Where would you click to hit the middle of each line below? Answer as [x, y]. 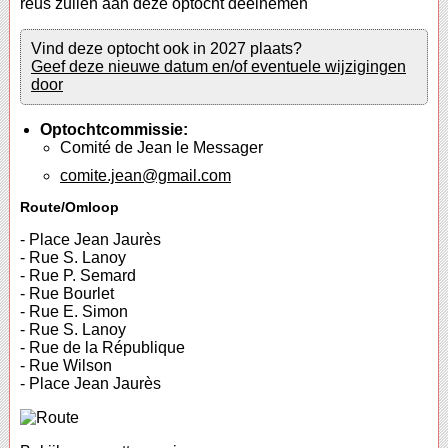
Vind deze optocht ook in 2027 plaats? [166, 49]
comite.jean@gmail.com [145, 176]
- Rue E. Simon [74, 312]
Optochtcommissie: [114, 130]
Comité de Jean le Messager [161, 148]
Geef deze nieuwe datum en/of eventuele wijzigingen [218, 67]
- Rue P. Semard [78, 276]
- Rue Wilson [66, 366]
